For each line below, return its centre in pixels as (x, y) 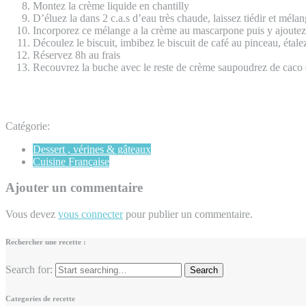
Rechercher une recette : (46, 241)
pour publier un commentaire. (188, 214)
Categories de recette (40, 298)
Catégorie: (28, 126)
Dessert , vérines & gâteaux (92, 149)
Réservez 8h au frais (76, 55)
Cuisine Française (71, 161)
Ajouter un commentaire (74, 188)
